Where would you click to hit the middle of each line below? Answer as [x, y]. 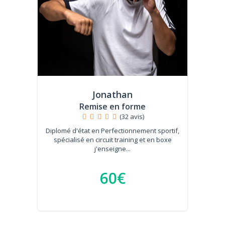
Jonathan [113, 94]
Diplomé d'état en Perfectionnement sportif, [113, 131]
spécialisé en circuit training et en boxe [113, 140]
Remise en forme [113, 106]
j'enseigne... [113, 149]
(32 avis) [132, 117]
